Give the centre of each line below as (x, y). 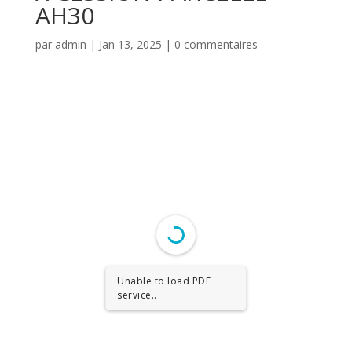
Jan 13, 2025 (130, 44)
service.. (137, 295)
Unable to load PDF (164, 281)
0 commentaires (216, 44)
